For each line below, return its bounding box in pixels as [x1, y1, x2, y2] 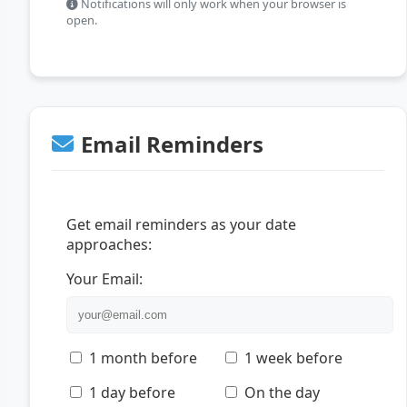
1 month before [89, 347, 197, 368]
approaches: [66, 233, 152, 254]
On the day [244, 382, 320, 402]
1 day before [89, 382, 175, 402]
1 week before [244, 347, 342, 368]
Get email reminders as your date [66, 213, 296, 234]
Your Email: [66, 268, 143, 289]
